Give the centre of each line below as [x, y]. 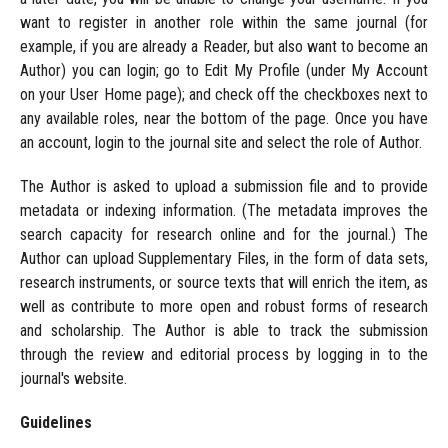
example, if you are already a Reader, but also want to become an [224, 47]
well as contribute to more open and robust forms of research [224, 307]
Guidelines [55, 423]
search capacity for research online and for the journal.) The [224, 235]
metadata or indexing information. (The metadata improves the [224, 211]
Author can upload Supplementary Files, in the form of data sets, [224, 259]
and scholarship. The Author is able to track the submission [224, 331]
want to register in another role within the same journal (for [224, 23]
